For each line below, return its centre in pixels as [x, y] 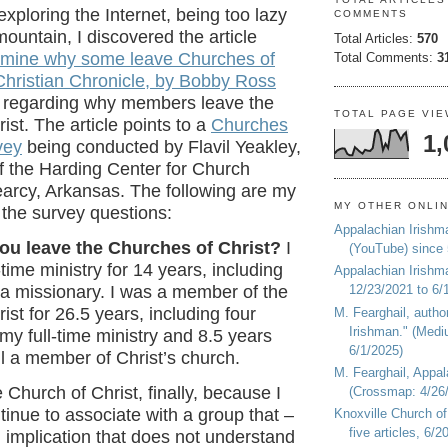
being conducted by [105, 147]
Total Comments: [385, 57]
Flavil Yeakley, [244, 147]
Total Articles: [375, 38]
